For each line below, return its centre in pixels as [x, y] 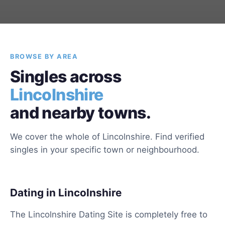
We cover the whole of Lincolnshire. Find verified [107, 137]
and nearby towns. [81, 113]
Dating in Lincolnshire [66, 193]
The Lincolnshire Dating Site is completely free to [109, 214]
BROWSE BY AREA [44, 57]
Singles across [66, 77]
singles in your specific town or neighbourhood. [105, 150]
